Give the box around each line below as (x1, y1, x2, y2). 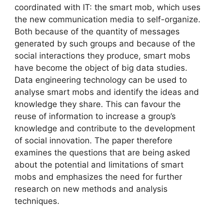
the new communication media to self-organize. (15, 15, 201, 25)
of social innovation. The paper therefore (15, 136, 172, 146)
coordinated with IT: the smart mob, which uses (15, 2, 201, 13)
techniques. (15, 196, 60, 206)
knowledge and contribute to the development (15, 124, 195, 134)
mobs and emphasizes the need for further (15, 172, 182, 182)
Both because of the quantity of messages (15, 27, 180, 37)
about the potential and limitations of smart (15, 160, 184, 170)
